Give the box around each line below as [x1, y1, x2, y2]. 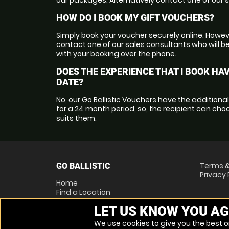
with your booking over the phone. [56, 48, 176, 59]
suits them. [56, 112, 97, 123]
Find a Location [56, 187, 110, 197]
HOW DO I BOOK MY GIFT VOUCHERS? [56, 12, 214, 23]
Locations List [56, 196, 105, 207]
